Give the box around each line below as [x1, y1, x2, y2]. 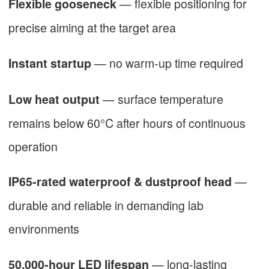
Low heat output [8, 90, 100, 107]
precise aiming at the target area [8, 19, 176, 37]
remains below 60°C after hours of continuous [8, 113, 246, 131]
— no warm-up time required [94, 54, 243, 72]
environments [8, 220, 79, 238]
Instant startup [8, 55, 94, 72]
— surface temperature [100, 89, 223, 107]
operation [8, 137, 58, 155]
